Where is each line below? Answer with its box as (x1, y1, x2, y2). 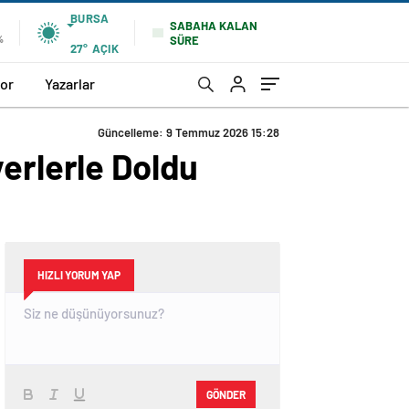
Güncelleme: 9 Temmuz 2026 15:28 (98, 125, 279, 140)
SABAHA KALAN (169, 17, 257, 33)
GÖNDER (206, 387, 246, 401)
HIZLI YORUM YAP (37, 268, 121, 281)
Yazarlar (45, 74, 95, 92)
